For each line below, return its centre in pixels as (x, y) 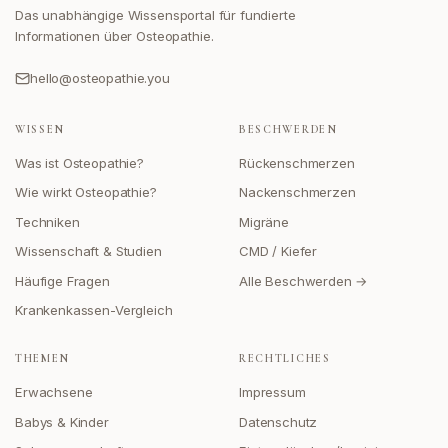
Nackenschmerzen (297, 192)
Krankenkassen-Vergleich (94, 310)
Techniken (47, 221)
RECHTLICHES (285, 358)
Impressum (272, 392)
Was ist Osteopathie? (79, 162)
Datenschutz (278, 421)
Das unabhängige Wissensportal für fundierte (155, 14)
